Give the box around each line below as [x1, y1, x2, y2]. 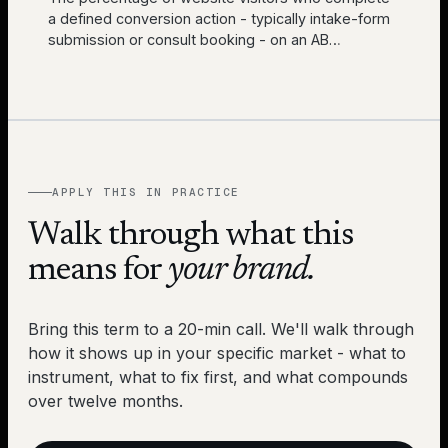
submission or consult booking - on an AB [48, 30, 329, 48]
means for [28, 254, 168, 289]
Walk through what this [28, 219, 353, 254]
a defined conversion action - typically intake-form [48, 9, 390, 27]
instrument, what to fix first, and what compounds [28, 367, 408, 388]
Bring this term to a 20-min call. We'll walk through [28, 319, 414, 340]
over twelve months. [28, 391, 183, 412]
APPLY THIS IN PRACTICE [52, 185, 240, 200]
